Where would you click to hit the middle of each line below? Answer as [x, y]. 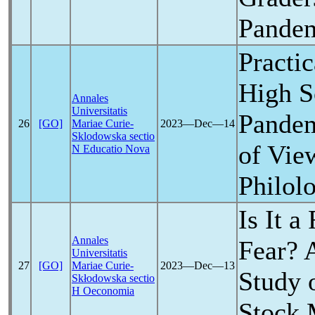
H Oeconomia [103, 291]
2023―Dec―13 [197, 265]
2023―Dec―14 [197, 123]
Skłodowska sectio [113, 278]
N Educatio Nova [111, 149]
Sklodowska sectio [113, 136]
